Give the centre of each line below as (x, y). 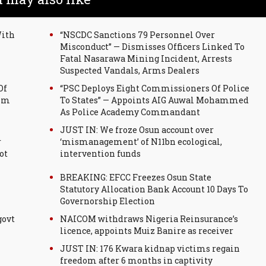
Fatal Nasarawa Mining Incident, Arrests (146, 58)
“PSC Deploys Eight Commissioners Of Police (155, 88)
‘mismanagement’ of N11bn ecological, (141, 142)
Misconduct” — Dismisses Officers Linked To (152, 47)
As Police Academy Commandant (130, 112)
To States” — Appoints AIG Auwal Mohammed (154, 100)
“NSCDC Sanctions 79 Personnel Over (137, 35)
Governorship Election (107, 201)
